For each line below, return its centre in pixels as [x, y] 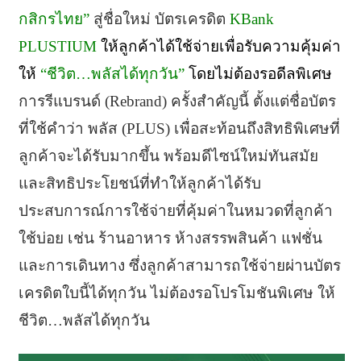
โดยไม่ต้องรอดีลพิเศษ [260, 73]
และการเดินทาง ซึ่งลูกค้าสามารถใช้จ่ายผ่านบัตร [179, 265]
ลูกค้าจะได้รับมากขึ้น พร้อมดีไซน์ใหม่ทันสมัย [168, 156]
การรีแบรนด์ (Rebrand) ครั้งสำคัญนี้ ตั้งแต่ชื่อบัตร [177, 101]
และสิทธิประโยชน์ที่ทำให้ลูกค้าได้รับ [139, 183]
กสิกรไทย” [54, 19]
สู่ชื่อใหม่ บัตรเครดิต [157, 19]
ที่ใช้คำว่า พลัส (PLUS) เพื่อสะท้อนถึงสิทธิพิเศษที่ [179, 128]
